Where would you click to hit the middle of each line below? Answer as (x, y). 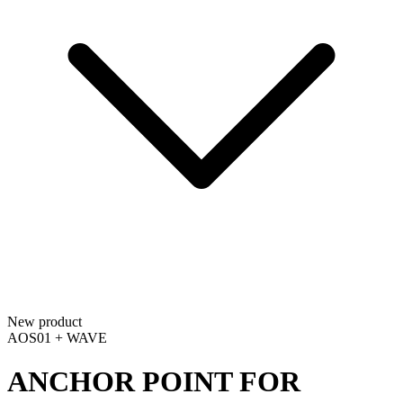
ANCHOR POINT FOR (154, 382)
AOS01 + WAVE (57, 337)
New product (45, 321)
